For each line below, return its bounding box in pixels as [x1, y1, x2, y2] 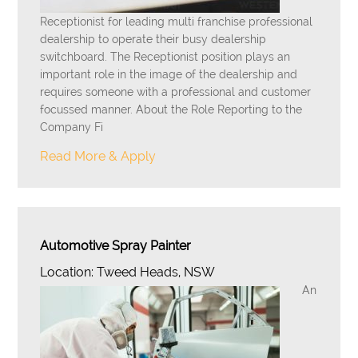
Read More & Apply [40, 149, 157, 164]
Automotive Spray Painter [40, 238, 192, 253]
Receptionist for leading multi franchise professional [40, 15, 313, 28]
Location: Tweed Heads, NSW [40, 265, 216, 280]
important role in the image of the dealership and [40, 68, 298, 81]
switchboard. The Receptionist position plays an [40, 50, 291, 63]
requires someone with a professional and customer [40, 86, 312, 98]
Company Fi [40, 121, 104, 133]
